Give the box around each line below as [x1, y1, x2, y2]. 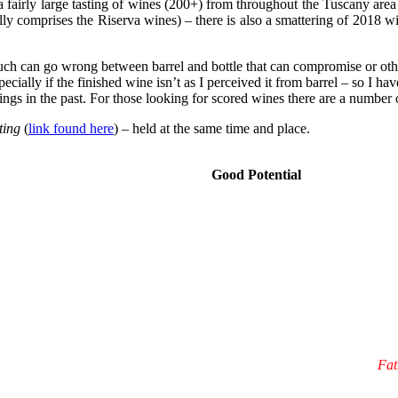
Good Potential [211, 166, 301, 182]
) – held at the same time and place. [114, 120, 310, 136]
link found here [28, 120, 114, 136]
